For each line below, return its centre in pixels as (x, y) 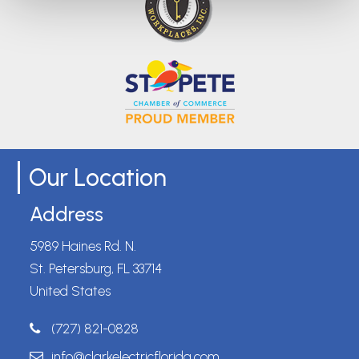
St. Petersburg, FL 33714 (96, 269)
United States (71, 291)
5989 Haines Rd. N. (83, 246)
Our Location (98, 178)
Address (67, 214)
